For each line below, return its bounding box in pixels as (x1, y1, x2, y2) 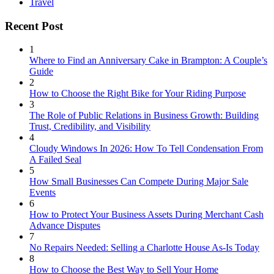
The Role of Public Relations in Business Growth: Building (29, 110, 259, 121)
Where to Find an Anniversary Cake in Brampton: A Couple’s (29, 55, 267, 66)
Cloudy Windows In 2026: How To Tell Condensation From (29, 143, 263, 154)
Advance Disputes (29, 220, 100, 231)
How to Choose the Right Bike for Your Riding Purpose (29, 88, 246, 99)
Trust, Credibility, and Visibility (29, 121, 150, 132)
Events (29, 187, 56, 198)
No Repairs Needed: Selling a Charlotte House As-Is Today (29, 242, 259, 253)
